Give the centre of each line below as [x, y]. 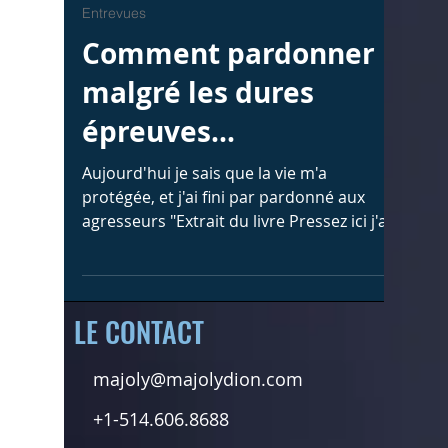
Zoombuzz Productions [187, 49]
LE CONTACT [139, 419]
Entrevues [114, 101]
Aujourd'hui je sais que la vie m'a [204, 261]
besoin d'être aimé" [155, 333]
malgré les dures [198, 180]
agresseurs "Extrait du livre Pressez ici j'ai [236, 309]
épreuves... [158, 219]
